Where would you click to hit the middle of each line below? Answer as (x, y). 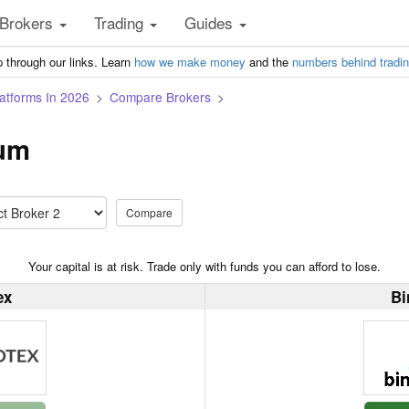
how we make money (190, 62)
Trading (121, 22)
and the (269, 62)
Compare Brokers (160, 97)
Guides (211, 22)
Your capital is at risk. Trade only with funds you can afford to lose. (204, 266)
